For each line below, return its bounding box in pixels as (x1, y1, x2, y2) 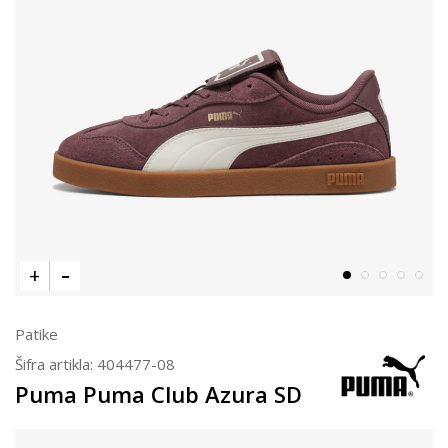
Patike (15, 323, 58, 344)
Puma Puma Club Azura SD (15, 378, 302, 409)
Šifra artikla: (15, 353, 97, 374)
